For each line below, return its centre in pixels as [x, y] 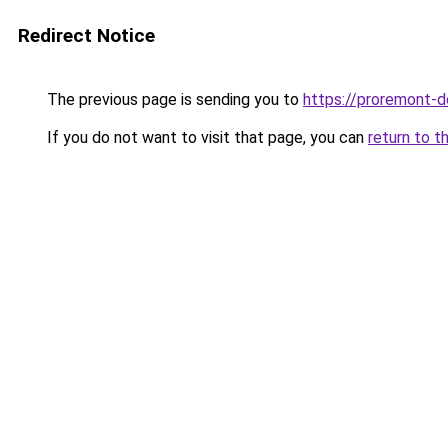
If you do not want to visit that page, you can [205, 137]
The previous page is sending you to [173, 99]
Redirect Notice [86, 35]
